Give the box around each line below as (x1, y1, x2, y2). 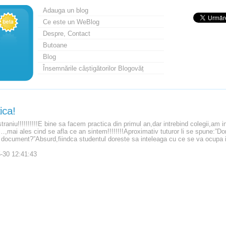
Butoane (42, 41, 67, 49)
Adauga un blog (42, 7, 88, 14)
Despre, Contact (42, 30, 90, 37)
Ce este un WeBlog (42, 18, 99, 26)
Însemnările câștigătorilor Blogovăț (42, 65, 144, 72)
